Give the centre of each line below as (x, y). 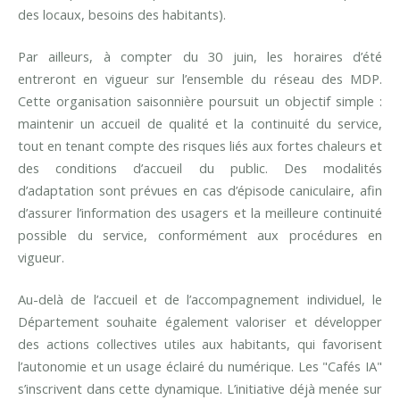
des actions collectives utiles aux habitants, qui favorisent (200, 344)
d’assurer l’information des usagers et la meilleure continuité (200, 213)
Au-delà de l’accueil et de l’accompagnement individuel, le (200, 300)
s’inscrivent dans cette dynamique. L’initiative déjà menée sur (200, 389)
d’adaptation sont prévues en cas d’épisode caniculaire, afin (200, 191)
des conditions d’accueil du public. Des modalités (200, 168)
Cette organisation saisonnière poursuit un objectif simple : (200, 101)
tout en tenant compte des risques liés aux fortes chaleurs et (200, 146)
